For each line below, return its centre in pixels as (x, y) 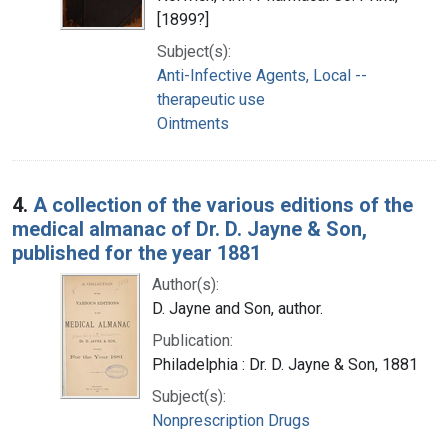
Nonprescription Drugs (231, 420)
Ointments (193, 123)
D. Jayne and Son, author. (237, 308)
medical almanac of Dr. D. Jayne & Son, (189, 228)
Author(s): (185, 284)
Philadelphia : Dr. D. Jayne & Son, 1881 (285, 364)
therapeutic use (211, 99)
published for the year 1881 (136, 252)
